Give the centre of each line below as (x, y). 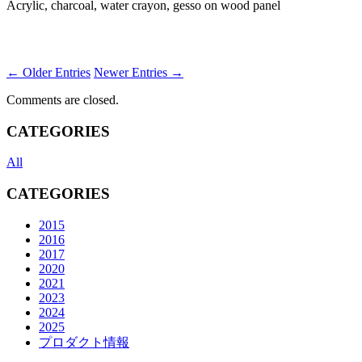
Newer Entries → (139, 72)
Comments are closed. (63, 99)
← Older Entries (48, 72)
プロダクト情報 (84, 342)
